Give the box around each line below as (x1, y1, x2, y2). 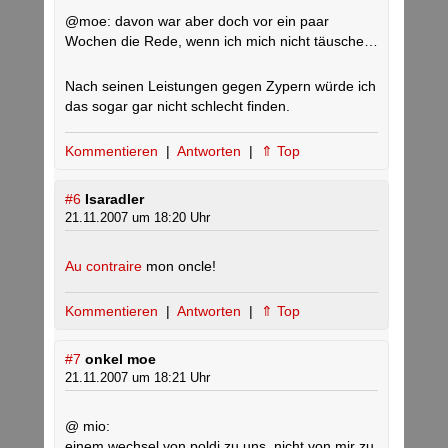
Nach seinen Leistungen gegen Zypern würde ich (65, 78, 376, 94)
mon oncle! (142, 258, 216, 274)
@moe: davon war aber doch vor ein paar (65, 13, 329, 29)
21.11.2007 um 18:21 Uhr (65, 370, 210, 385)
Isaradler (85, 191, 144, 207)
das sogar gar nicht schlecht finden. (65, 98, 290, 114)
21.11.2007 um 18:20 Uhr (65, 210, 210, 225)
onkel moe (85, 351, 156, 367)
